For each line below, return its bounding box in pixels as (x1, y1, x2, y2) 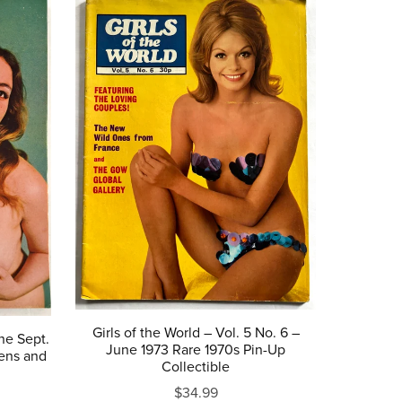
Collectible (162, 357, 231, 376)
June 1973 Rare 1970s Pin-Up (106, 340, 286, 359)
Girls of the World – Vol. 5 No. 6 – (92, 323, 300, 342)
